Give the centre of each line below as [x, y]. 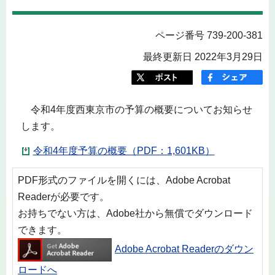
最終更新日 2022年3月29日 [203, 56]
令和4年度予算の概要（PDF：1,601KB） [124, 151]
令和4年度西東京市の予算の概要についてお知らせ [136, 109]
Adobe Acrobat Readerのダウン [184, 249]
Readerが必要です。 [64, 196]
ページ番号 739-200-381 [209, 35]
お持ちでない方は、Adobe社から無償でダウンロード [135, 213]
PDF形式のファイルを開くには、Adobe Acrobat [124, 180]
